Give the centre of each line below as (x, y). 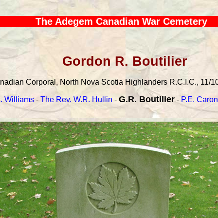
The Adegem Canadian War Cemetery (122, 22)
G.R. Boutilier (146, 100)
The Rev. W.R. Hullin (76, 100)
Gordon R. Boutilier (125, 62)
